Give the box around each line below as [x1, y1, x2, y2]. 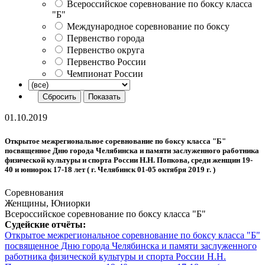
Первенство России [67, 57, 146, 67]
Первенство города [67, 33, 144, 44]
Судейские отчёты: [5, 219, 86, 230]
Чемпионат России [67, 69, 143, 79]
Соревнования [5, 187, 63, 198]
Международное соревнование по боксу [67, 21, 230, 32]
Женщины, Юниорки [5, 198, 91, 208]
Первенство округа [67, 45, 144, 56]
